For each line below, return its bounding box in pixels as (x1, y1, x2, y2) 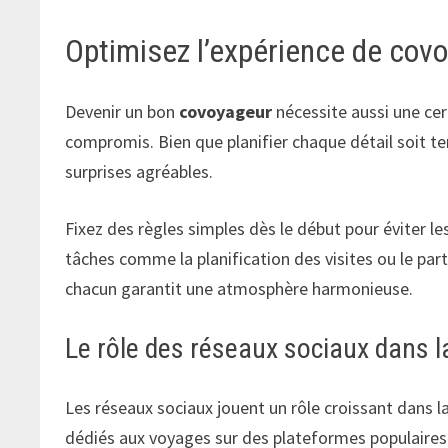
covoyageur (179, 99, 273, 123)
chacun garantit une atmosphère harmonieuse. (65, 276, 414, 300)
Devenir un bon (65, 99, 180, 123)
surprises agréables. (65, 159, 214, 183)
